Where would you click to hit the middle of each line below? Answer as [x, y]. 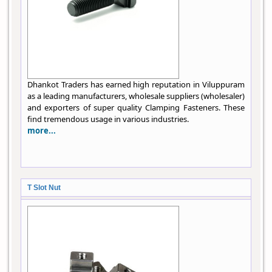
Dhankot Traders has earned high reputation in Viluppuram [136, 85]
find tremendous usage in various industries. [108, 119]
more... [42, 131]
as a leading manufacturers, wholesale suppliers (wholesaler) [136, 96]
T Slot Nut [44, 188]
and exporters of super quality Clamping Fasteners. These [136, 108]
